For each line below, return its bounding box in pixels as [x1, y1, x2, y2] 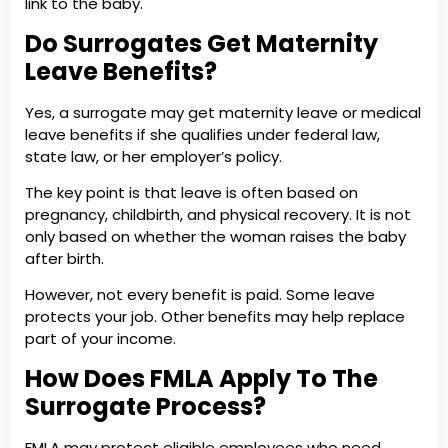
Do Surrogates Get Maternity [25, 26, 378, 60]
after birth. [25, 248, 104, 270]
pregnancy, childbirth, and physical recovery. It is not [25, 204, 411, 226]
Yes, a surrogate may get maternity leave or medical [25, 101, 421, 123]
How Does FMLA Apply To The [25, 361, 378, 395]
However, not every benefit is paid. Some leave [25, 284, 375, 306]
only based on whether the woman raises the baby [25, 226, 406, 248]
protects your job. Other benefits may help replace [25, 306, 405, 328]
